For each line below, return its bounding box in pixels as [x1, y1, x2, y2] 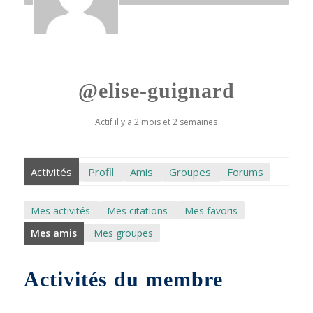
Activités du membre [23, 268, 223, 291]
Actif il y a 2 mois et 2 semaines [95, 116, 218, 128]
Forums [227, 164, 264, 179]
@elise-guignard [78, 79, 235, 102]
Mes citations [106, 204, 168, 217]
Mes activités [30, 204, 90, 217]
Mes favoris [184, 204, 238, 217]
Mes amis [30, 226, 77, 240]
